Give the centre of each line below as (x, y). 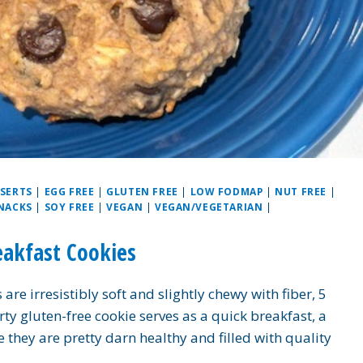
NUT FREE (301, 192)
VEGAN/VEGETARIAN (209, 207)
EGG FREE (69, 192)
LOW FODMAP (226, 192)
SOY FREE (69, 207)
